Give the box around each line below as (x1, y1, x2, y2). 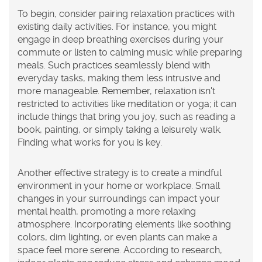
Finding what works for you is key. (18, 136, 162, 148)
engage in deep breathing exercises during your (18, 33, 223, 45)
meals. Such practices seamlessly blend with (18, 59, 210, 71)
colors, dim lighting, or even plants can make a (18, 231, 218, 243)
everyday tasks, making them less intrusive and (18, 72, 220, 84)
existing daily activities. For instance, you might (18, 20, 216, 32)
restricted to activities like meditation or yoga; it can (18, 98, 236, 109)
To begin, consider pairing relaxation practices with (18, 8, 235, 19)
